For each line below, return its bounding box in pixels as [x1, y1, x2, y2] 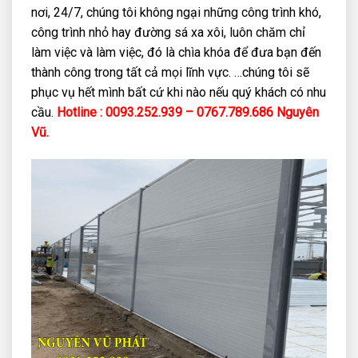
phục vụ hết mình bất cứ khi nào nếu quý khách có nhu [31, 85, 326, 101]
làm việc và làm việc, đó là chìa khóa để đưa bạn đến [31, 45, 321, 61]
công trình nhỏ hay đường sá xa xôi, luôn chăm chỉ [31, 25, 305, 41]
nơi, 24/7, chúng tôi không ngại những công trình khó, [31, 5, 321, 21]
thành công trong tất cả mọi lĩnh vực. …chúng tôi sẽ [31, 65, 309, 81]
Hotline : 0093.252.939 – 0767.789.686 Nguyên [54, 105, 319, 121]
